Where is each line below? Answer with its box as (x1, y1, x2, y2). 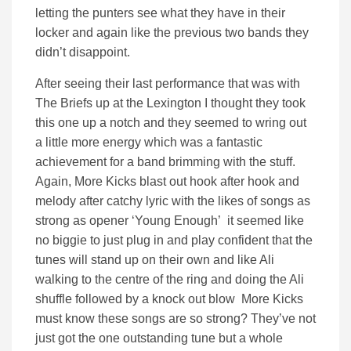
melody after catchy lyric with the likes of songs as (35, 194, 310, 208)
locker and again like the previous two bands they (35, 26, 309, 40)
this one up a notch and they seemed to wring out (35, 116, 306, 130)
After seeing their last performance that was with (35, 77, 300, 91)
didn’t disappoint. (35, 45, 130, 60)
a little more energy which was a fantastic (35, 136, 262, 150)
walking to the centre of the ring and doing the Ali (35, 273, 304, 287)
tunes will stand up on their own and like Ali (35, 253, 274, 267)
